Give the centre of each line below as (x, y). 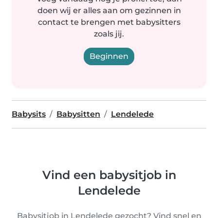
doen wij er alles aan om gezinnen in (109, 10)
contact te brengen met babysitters (109, 22)
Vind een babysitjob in (109, 175)
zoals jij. (109, 34)
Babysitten (78, 114)
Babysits (29, 114)
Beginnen (109, 56)
